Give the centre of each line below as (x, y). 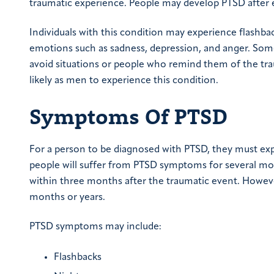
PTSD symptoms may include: (95, 227)
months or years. (67, 197)
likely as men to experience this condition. (124, 81)
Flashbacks (78, 258)
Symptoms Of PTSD (128, 116)
